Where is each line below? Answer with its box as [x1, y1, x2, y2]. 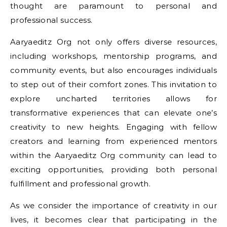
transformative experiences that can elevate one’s [10, 108, 217, 118]
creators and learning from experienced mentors [10, 136, 217, 146]
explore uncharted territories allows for [10, 94, 217, 103]
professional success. [10, 15, 93, 25]
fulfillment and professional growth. [10, 179, 150, 188]
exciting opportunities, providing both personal [10, 165, 217, 174]
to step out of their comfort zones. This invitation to [10, 80, 217, 89]
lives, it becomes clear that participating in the [10, 215, 217, 224]
